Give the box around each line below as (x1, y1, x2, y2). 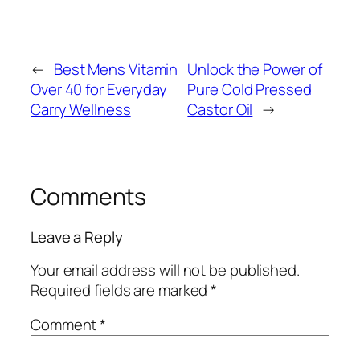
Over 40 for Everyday (31, 79, 167, 100)
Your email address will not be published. (31, 259, 300, 280)
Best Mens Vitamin (53, 59, 178, 80)
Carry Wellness (31, 99, 131, 121)
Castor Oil (187, 99, 253, 121)
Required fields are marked (31, 279, 211, 301)
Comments (31, 181, 147, 213)
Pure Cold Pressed (187, 79, 312, 100)
